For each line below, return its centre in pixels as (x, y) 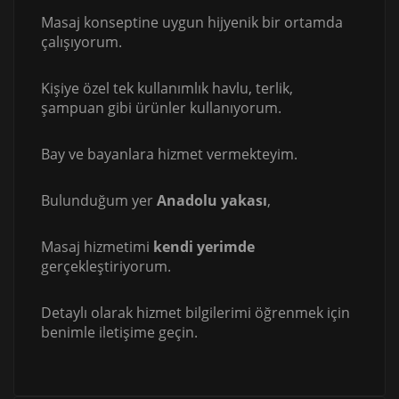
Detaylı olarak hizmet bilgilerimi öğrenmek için (195, 313)
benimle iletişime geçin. (119, 333)
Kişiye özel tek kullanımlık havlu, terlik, (167, 89)
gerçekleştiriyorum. (106, 267)
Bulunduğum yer (99, 201)
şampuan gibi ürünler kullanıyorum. (161, 108)
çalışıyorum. (81, 42)
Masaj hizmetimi (97, 247)
